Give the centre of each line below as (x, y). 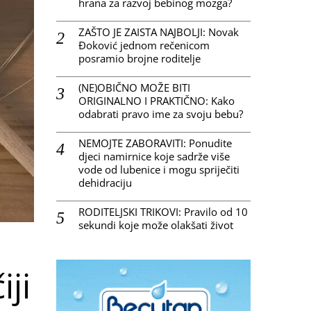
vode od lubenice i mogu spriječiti (159, 169)
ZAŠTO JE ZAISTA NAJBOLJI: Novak (159, 32)
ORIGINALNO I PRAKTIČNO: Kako (157, 100)
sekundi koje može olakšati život (156, 225)
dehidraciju (105, 182)
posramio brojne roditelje (140, 58)
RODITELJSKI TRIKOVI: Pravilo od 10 (163, 211)
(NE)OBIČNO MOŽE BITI (134, 87)
